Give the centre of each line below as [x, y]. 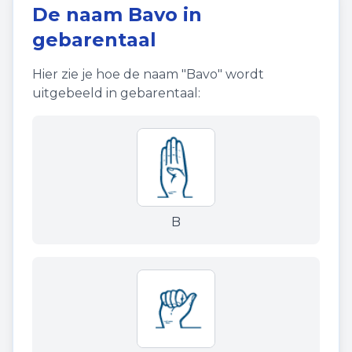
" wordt [241, 74]
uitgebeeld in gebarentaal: [116, 93]
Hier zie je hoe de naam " [109, 74]
